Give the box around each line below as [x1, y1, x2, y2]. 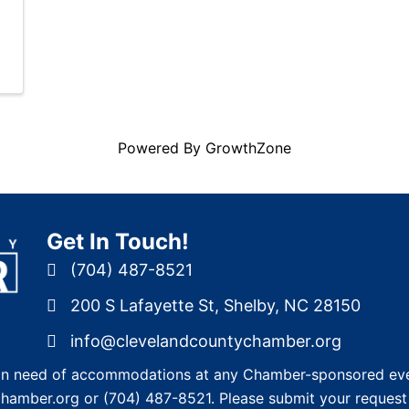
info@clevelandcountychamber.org [69, 331, 341, 351]
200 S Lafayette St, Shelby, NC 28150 [69, 296, 361, 315]
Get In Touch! [46, 228, 189, 255]
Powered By [118, 139, 205, 157]
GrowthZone [205, 139, 291, 157]
